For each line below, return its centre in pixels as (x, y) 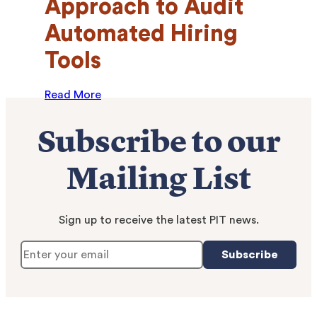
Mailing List (158, 181)
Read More (73, 95)
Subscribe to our (158, 144)
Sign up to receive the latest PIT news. (158, 220)
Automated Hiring (141, 34)
